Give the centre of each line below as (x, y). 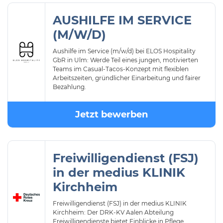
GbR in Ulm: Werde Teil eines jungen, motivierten (125, 60)
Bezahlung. (69, 87)
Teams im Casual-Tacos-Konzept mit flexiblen (121, 69)
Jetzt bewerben (111, 114)
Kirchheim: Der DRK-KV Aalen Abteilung (113, 212)
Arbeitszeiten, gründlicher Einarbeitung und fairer (127, 78)
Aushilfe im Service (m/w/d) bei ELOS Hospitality (124, 51)
